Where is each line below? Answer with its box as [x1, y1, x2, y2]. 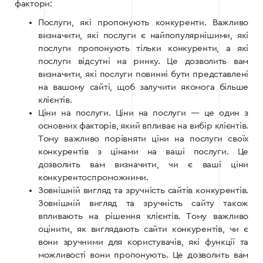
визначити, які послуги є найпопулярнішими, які [38, 31, 248, 41]
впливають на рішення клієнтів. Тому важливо [38, 212, 248, 221]
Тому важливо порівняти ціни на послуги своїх [38, 134, 248, 144]
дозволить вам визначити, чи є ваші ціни [38, 160, 248, 170]
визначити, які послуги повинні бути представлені [38, 70, 248, 79]
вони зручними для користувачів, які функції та [38, 238, 248, 247]
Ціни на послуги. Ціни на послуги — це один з [38, 109, 248, 118]
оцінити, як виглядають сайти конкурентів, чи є [38, 225, 248, 234]
